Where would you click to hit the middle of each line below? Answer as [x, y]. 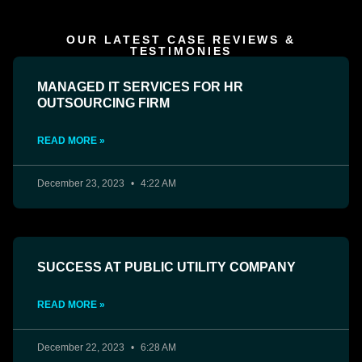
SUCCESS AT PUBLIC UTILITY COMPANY [166, 267]
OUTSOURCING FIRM [103, 103]
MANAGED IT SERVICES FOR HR [140, 87]
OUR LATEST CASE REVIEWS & [181, 40]
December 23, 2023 [82, 184]
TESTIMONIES [181, 51]
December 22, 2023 [82, 348]
